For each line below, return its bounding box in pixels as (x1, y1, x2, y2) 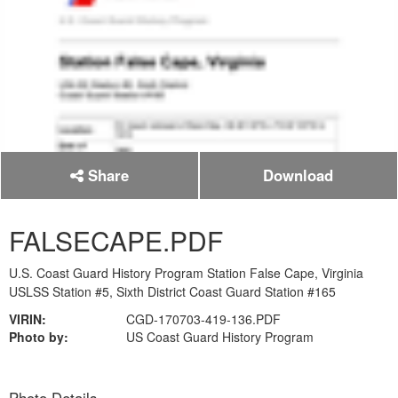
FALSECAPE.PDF (9, 221, 223, 259)
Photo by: (9, 328, 68, 346)
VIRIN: (9, 310, 46, 328)
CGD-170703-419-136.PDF (125, 310, 281, 328)
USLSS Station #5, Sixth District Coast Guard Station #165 (9, 283, 336, 300)
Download (263, 164, 334, 186)
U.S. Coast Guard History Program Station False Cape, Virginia (9, 264, 363, 282)
